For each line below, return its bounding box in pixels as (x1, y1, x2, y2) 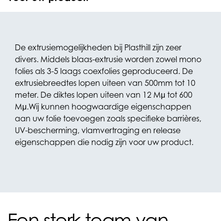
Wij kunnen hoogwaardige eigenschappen (29, 102, 191, 111)
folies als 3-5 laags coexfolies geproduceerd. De (15, 66, 193, 76)
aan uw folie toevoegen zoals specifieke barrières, (15, 113, 201, 123)
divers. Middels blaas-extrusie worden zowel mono (15, 54, 201, 64)
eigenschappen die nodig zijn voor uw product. (15, 137, 193, 147)
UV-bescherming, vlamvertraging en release (15, 125, 181, 135)
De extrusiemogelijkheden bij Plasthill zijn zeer (15, 42, 182, 52)
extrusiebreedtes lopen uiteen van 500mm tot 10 (15, 78, 195, 88)
